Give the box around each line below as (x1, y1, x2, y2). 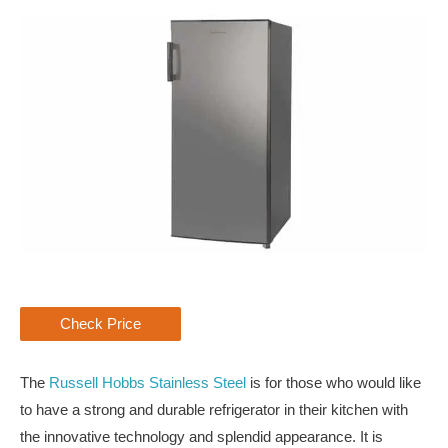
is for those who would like (246, 374, 421, 391)
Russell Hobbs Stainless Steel (49, 374, 246, 391)
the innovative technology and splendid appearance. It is (20, 428, 383, 445)
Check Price (60, 315, 141, 332)
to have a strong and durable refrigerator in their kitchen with (20, 401, 408, 418)
